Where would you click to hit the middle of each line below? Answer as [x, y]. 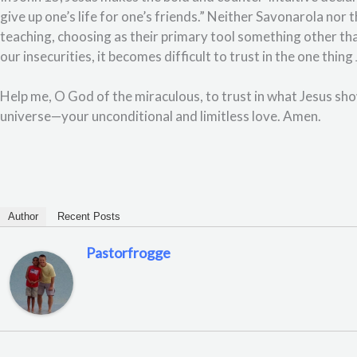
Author [23, 216]
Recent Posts [89, 216]
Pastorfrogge [128, 252]
